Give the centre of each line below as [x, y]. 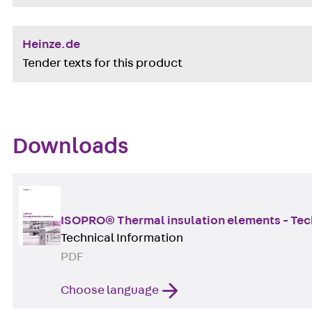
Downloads [71, 147]
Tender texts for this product [102, 63]
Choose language [110, 290]
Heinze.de [51, 44]
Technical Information [122, 238]
